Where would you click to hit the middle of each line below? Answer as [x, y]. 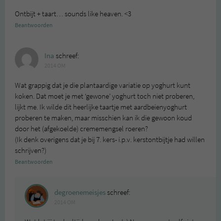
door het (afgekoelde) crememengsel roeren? [81, 129]
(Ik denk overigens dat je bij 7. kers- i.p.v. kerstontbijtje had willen [110, 140]
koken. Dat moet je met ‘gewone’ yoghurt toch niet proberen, [105, 96]
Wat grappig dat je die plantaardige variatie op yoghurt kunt [103, 86]
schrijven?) [31, 151]
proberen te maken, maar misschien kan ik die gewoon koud [103, 118]
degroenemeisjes [80, 193]
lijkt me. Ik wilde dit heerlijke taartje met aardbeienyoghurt [101, 107]
